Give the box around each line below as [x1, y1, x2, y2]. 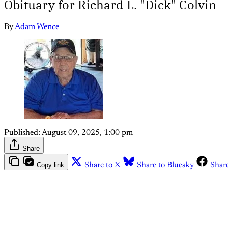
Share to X [84, 161, 121, 169]
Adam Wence [15, 23, 59, 32]
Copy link [37, 161, 64, 169]
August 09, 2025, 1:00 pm [42, 128, 133, 137]
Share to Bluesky [137, 161, 194, 169]
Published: [4, 128, 40, 137]
